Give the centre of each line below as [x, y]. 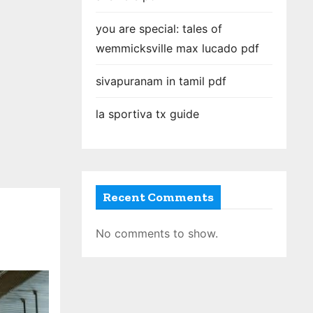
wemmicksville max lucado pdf [177, 48]
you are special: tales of [159, 29]
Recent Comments [158, 197]
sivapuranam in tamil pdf [161, 81]
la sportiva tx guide [147, 114]
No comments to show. [157, 233]
